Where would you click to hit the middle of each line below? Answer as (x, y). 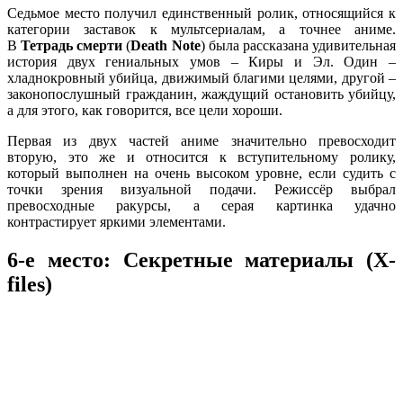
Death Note (166, 45)
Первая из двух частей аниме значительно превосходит (201, 140)
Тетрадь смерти (72, 45)
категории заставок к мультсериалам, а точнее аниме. (201, 29)
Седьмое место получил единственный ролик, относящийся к (201, 13)
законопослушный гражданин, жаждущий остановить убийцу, (201, 94)
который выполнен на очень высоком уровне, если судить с (201, 173)
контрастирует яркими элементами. (116, 221)
